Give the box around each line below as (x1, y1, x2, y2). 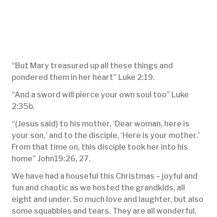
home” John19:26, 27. (12, 154, 91, 164)
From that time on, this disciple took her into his (12, 142, 188, 152)
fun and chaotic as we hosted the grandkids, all (12, 183, 185, 193)
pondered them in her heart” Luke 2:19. (12, 73, 155, 82)
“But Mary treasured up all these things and (12, 61, 173, 71)
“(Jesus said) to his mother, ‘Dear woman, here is (12, 119, 189, 129)
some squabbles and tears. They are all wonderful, (12, 206, 197, 216)
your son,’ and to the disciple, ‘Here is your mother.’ (12, 131, 200, 140)
